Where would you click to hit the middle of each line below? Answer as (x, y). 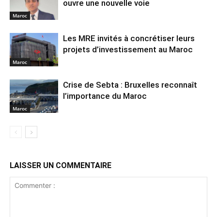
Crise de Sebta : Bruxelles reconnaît (130, 85)
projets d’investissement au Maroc (128, 50)
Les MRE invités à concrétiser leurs (129, 39)
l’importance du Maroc (105, 96)
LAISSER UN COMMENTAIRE (61, 166)
